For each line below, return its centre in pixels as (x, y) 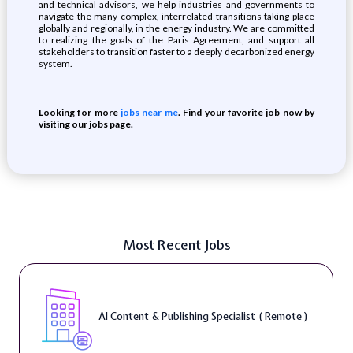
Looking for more (78, 112)
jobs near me (148, 112)
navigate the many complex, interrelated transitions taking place (176, 16)
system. (55, 63)
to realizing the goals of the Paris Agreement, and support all (176, 40)
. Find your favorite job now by (246, 112)
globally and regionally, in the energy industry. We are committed (176, 28)
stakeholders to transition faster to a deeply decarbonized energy (176, 52)
